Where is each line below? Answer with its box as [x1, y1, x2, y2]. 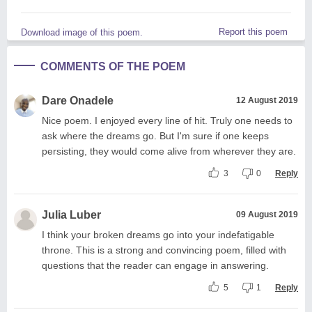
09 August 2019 [236, 209, 298, 219]
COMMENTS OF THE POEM [40, 60, 185, 72]
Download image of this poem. [21, 26, 143, 38]
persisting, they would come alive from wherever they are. [42, 145, 296, 157]
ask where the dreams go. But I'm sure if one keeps [42, 130, 269, 141]
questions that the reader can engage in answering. [42, 259, 269, 271]
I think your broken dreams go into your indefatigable [42, 228, 274, 240]
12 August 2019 [236, 95, 298, 105]
